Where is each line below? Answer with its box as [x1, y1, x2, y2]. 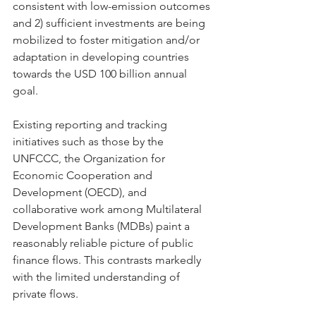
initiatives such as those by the [13, 135, 166, 148]
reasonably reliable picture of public [13, 236, 196, 250]
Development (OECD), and [13, 186, 150, 199]
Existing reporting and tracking [13, 118, 170, 131]
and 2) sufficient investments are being [13, 16, 208, 30]
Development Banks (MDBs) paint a [13, 219, 193, 233]
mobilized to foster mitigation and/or [13, 33, 202, 47]
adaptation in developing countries [13, 50, 192, 63]
